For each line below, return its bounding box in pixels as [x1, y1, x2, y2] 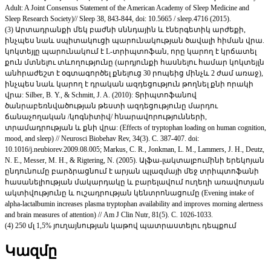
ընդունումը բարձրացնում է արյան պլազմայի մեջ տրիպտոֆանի [5, 167, 259, 176]
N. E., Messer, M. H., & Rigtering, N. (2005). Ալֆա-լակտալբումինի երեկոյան [5, 156, 264, 165]
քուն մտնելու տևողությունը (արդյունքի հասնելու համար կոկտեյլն [5, 58, 264, 67]
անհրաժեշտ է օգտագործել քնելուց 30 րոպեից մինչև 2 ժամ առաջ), [5, 69, 263, 78]
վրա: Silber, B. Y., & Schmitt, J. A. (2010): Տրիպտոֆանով [5, 91, 197, 100]
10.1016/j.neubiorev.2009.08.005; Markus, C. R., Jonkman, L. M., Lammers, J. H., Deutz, [5, 145, 264, 154]
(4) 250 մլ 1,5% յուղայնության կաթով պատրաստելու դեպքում [5, 221, 237, 230]
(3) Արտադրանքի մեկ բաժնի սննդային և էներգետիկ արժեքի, [5, 25, 246, 34]
